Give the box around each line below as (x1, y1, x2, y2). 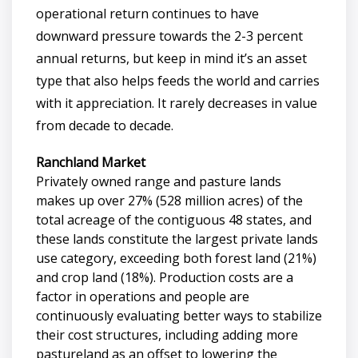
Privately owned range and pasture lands (36, 172, 281, 190)
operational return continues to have (36, 4, 259, 22)
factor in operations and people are (36, 287, 249, 305)
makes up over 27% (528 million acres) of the (36, 191, 303, 209)
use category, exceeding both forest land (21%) (36, 249, 316, 267)
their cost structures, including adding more (36, 325, 298, 344)
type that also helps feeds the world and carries (36, 71, 320, 89)
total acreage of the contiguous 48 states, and (36, 210, 312, 229)
